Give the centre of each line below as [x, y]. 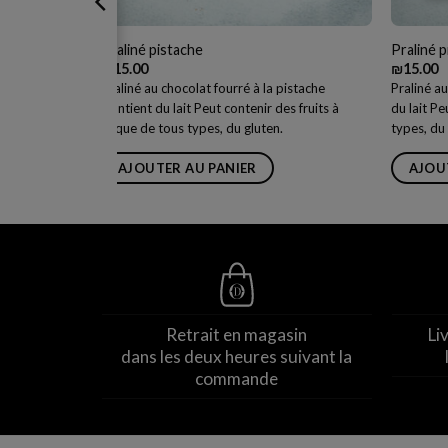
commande [237, 378]
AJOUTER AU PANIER [187, 167]
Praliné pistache [151, 49]
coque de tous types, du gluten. [191, 127]
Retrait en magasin [237, 334]
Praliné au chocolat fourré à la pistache [212, 87]
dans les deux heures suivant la [237, 356]
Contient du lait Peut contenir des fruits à [219, 107]
